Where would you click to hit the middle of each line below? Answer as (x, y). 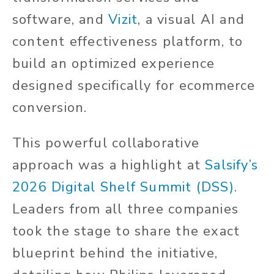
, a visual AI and (191, 20)
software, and (61, 20)
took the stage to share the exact (126, 231)
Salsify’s (232, 165)
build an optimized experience (114, 64)
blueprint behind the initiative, (115, 254)
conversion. (50, 108)
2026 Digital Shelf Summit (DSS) (123, 187)
